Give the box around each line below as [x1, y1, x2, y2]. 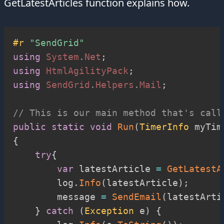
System [46, 51, 79, 62]
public [13, 121, 46, 132]
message [13, 191, 101, 202]
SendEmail [112, 191, 161, 202]
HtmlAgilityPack [46, 65, 128, 76]
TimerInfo [139, 121, 189, 132]
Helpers [95, 79, 134, 90]
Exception [84, 205, 134, 216]
